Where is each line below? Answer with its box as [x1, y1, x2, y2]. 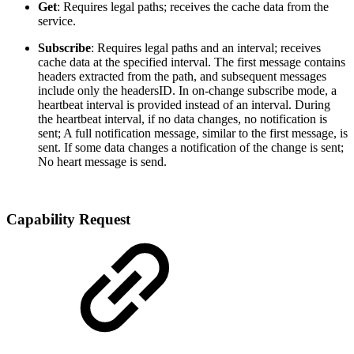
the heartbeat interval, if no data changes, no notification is [38, 112, 327, 126]
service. [38, 14, 76, 28]
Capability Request [6, 210, 130, 228]
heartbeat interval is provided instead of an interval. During [38, 98, 330, 112]
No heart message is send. [38, 155, 167, 169]
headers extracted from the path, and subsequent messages [38, 70, 326, 84]
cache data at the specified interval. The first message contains [38, 55, 345, 70]
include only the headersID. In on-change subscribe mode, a [38, 84, 337, 98]
